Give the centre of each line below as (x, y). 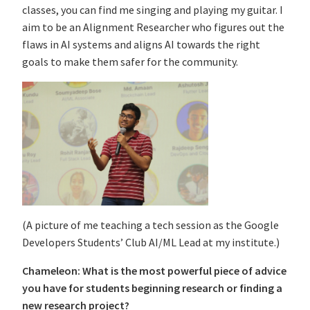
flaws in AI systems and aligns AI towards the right (141, 45)
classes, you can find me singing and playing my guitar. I (153, 10)
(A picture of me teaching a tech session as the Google (151, 225)
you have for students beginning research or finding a (152, 288)
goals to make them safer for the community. (130, 62)
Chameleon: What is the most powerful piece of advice (154, 271)
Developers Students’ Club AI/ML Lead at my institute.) (151, 243)
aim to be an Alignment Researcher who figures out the (153, 27)
